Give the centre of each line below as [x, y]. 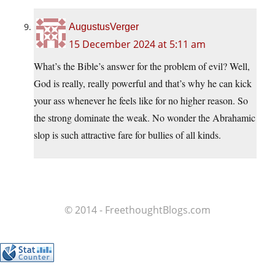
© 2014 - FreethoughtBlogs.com [137, 210]
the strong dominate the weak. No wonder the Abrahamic [145, 118]
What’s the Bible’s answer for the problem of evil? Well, [142, 66]
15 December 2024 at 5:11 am [137, 45]
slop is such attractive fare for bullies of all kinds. [127, 135]
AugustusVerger [104, 27]
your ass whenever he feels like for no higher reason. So [141, 101]
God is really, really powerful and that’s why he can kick [143, 83]
